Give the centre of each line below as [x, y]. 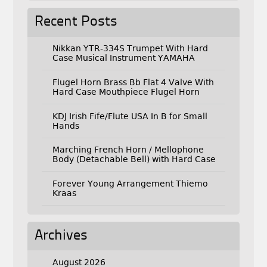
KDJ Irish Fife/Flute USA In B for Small [130, 116]
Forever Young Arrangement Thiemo [130, 184]
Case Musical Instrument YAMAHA [123, 58]
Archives [61, 236]
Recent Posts [76, 22]
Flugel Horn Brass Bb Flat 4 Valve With [133, 83]
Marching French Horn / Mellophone [128, 150]
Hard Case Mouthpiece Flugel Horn [126, 92]
